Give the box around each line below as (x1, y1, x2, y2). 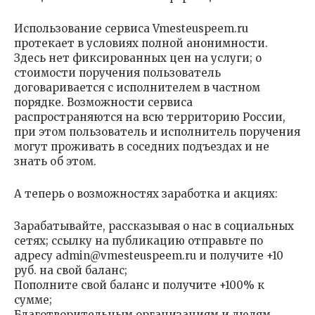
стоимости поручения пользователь (14, 66, 221, 79)
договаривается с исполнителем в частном (14, 81, 260, 94)
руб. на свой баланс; (14, 264, 127, 277)
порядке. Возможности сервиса (14, 96, 193, 109)
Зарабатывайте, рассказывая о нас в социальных (14, 219, 294, 233)
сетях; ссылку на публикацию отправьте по (14, 234, 263, 247)
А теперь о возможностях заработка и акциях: (14, 187, 278, 200)
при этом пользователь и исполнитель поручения (14, 125, 300, 139)
